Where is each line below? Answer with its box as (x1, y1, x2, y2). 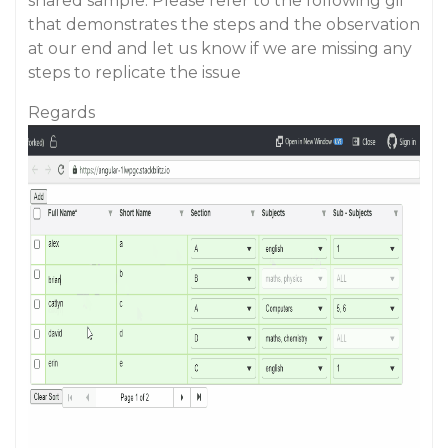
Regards (28, 103, 95, 122)
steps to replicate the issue (28, 63, 241, 82)
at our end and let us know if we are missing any (28, 39, 412, 58)
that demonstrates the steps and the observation (28, 15, 420, 34)
